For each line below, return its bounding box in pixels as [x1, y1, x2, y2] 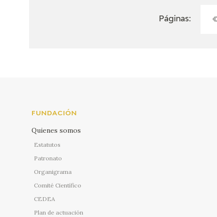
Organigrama [34, 168, 72, 175]
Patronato [34, 154, 62, 162]
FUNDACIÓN [31, 110, 77, 117]
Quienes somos [31, 125, 81, 135]
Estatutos [34, 140, 61, 148]
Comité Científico [34, 181, 81, 189]
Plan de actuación [34, 208, 83, 216]
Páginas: [159, 15, 191, 23]
